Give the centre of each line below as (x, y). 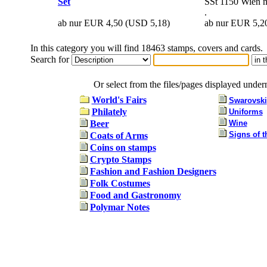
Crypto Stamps (120, 159)
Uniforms (246, 111)
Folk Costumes (120, 183)
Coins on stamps (123, 147)
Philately (109, 111)
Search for (51, 59)
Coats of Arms (119, 135)
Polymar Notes (119, 207)
